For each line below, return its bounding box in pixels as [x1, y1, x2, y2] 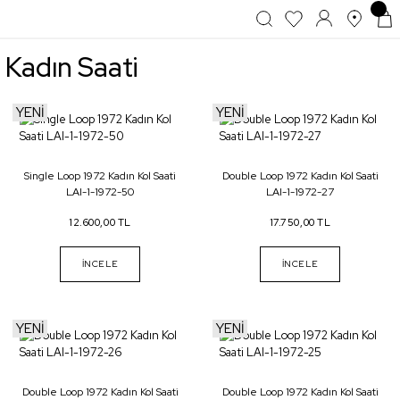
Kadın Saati [5, 49, 137, 85]
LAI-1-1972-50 [66, 185, 134, 199]
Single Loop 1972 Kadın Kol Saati [24, 169, 176, 183]
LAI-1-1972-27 [266, 185, 334, 199]
